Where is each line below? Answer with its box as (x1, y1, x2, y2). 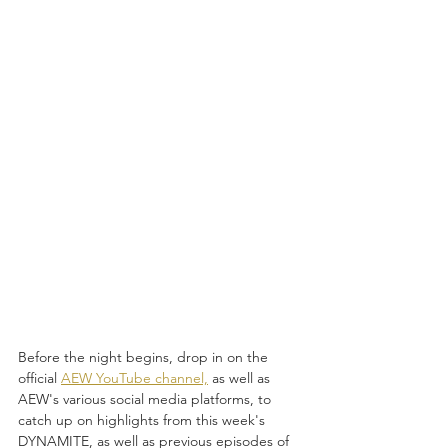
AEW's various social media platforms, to (18, 389, 275, 408)
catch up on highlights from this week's (18, 410, 269, 429)
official (18, 368, 61, 387)
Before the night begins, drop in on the (18, 347, 272, 366)
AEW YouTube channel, (61, 368, 208, 387)
